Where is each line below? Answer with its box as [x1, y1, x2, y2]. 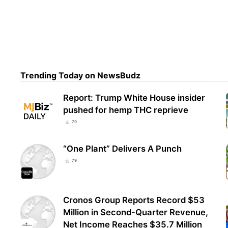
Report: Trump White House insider [63, 93, 206, 103]
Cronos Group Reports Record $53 [63, 194, 205, 205]
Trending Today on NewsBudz [20, 70, 141, 81]
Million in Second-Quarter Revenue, [63, 207, 209, 217]
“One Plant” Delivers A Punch [63, 144, 182, 154]
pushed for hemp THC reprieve [63, 105, 189, 116]
